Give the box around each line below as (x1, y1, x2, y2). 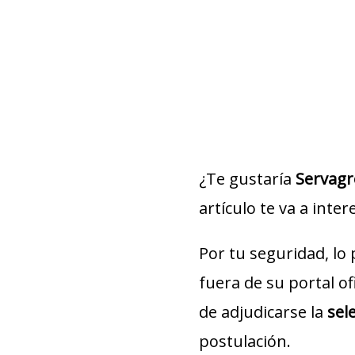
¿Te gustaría (198, 168, 296, 189)
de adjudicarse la (198, 301, 327, 323)
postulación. (198, 330, 291, 352)
